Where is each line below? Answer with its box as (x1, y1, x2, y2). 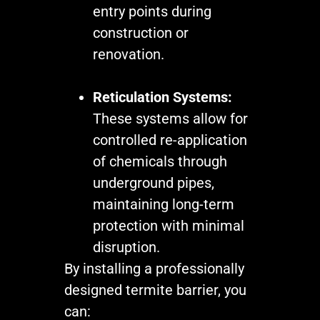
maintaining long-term (93, 196, 234, 213)
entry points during (93, 3, 211, 20)
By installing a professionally (64, 260, 244, 277)
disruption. (93, 239, 160, 256)
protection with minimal (93, 217, 244, 234)
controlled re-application (93, 131, 247, 149)
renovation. (93, 46, 164, 63)
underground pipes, (93, 174, 214, 191)
